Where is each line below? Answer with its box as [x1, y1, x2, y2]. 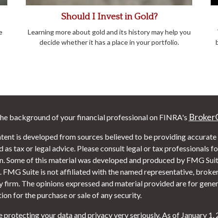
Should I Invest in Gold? [60, 11, 158, 22]
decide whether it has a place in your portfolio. [39, 37, 179, 46]
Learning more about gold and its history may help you [27, 27, 191, 36]
